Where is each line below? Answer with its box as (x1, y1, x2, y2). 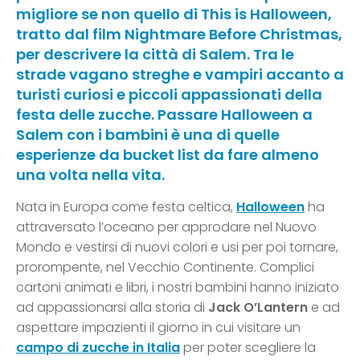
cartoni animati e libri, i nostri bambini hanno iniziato (16, 278, 339, 297)
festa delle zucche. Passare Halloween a (16, 104, 313, 125)
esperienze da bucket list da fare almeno (16, 145, 319, 166)
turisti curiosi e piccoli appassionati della (16, 84, 322, 105)
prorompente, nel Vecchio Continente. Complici (16, 258, 314, 277)
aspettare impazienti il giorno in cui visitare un (16, 318, 301, 337)
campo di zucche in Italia (16, 338, 180, 358)
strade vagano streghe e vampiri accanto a (16, 64, 344, 85)
